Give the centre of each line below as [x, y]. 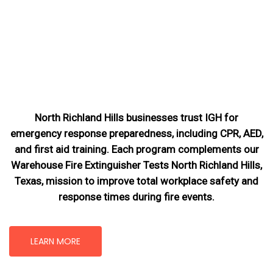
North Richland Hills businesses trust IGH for [136, 117]
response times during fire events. [136, 197]
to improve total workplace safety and [170, 181]
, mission [62, 181]
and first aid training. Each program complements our [136, 149]
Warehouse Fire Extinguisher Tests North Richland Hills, [136, 165]
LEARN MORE [56, 241]
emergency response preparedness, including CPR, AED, [136, 133]
